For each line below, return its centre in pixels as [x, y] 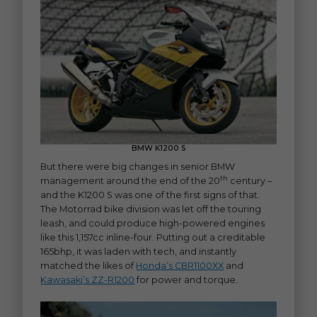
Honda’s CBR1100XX [180, 265]
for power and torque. [186, 279]
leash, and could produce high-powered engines [153, 223]
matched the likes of [88, 265]
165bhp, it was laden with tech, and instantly [139, 251]
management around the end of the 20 [131, 180]
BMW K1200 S [158, 149]
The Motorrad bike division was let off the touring [151, 209]
